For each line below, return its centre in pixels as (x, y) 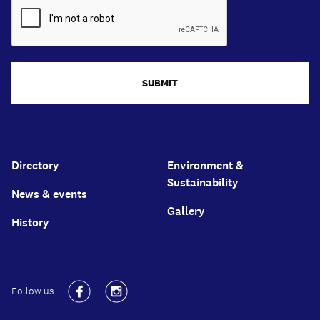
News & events (49, 194)
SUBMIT (160, 82)
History (30, 222)
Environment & (205, 165)
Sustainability (202, 182)
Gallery (186, 211)
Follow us (32, 291)
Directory (35, 165)
